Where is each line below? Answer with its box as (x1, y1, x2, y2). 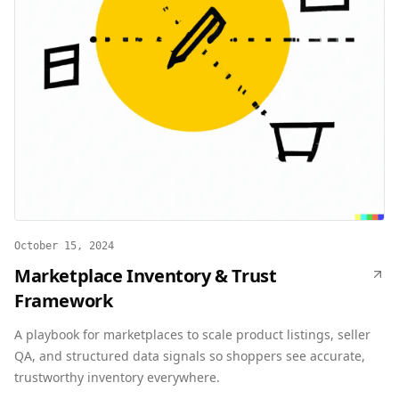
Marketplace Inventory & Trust (14, 264, 277, 288)
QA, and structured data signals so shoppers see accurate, (14, 347, 365, 364)
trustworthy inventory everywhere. (14, 369, 220, 386)
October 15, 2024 (14, 240, 114, 252)
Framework (14, 289, 113, 313)
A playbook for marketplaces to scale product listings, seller (14, 326, 370, 343)
